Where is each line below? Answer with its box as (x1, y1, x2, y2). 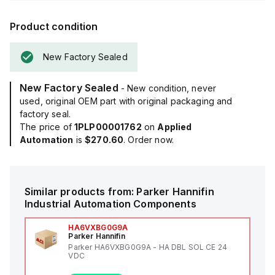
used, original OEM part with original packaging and (20, 96, 233, 106)
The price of (20, 122, 74, 132)
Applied (157, 122, 192, 132)
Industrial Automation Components (25, 198, 196, 210)
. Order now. (123, 134, 174, 145)
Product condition (10, 20, 98, 33)
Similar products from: (25, 185, 137, 198)
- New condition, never (120, 83, 217, 93)
